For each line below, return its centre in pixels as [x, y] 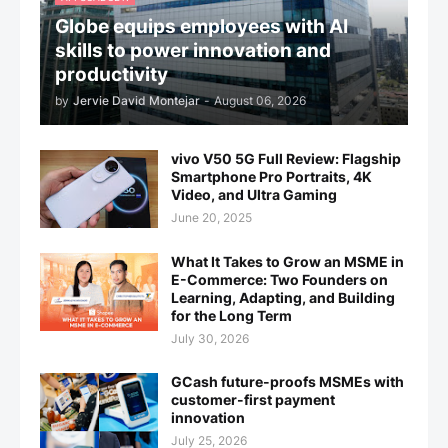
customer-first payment [253, 399]
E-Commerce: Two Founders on [279, 279]
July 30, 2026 [210, 338]
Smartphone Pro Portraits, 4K [271, 176]
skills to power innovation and [193, 50]
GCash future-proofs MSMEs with [287, 381]
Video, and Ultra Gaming [254, 194]
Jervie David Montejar [136, 100]
